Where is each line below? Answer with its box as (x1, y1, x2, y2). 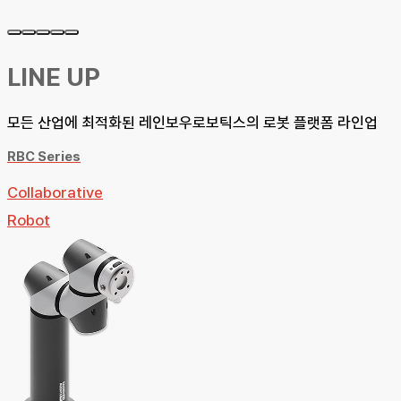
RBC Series (7, 148, 81, 165)
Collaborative (7, 183, 103, 201)
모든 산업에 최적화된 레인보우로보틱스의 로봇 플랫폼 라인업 (7, 113, 378, 132)
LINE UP (7, 61, 100, 92)
